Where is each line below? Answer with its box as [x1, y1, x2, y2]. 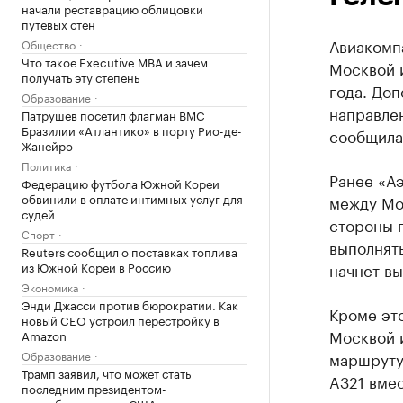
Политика [22, 156, 71, 174]
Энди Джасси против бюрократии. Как [22, 294, 238, 313]
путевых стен [22, 13, 95, 32]
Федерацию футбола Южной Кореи [22, 173, 219, 192]
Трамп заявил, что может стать [22, 363, 191, 381]
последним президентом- [22, 378, 166, 397]
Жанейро [22, 135, 73, 154]
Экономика [22, 277, 78, 295]
